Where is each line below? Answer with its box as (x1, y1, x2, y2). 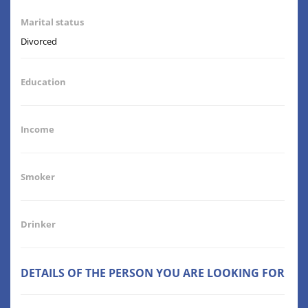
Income (21, 123, 54, 136)
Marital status (21, 16, 84, 29)
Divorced (21, 35, 57, 48)
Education (21, 76, 66, 89)
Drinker (21, 218, 56, 231)
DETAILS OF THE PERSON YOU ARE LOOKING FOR (21, 265, 285, 281)
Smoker (21, 170, 55, 184)
